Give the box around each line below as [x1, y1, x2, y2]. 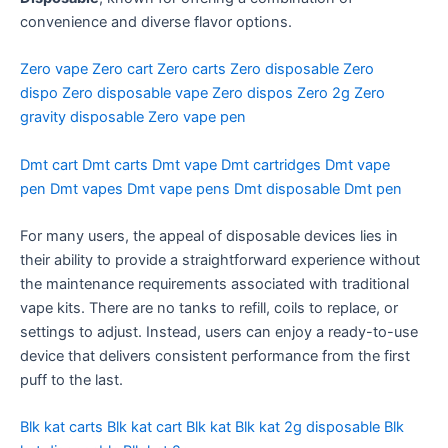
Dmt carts [82, 155, 148, 174]
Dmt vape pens [127, 179, 230, 198]
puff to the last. [20, 370, 123, 389]
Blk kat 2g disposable [235, 418, 380, 437]
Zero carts [157, 60, 226, 79]
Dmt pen [344, 179, 402, 198]
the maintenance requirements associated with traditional [20, 274, 409, 293]
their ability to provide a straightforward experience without [20, 250, 420, 269]
